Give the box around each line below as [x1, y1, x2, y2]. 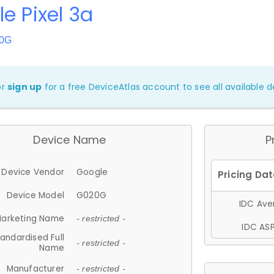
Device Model [6, 189, 64, 201]
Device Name [33, 132, 106, 147]
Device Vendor [1, 166, 64, 178]
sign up [7, 81, 42, 93]
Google [76, 166, 108, 178]
